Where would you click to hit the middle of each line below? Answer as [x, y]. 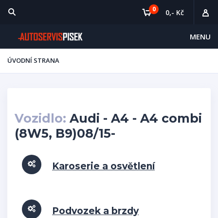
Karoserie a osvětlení [103, 166]
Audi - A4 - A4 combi [134, 118]
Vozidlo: [40, 118]
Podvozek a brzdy [95, 211]
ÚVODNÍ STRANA [33, 60]
